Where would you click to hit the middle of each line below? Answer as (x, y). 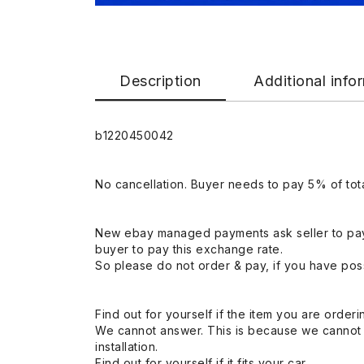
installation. (127, 346)
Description (160, 80)
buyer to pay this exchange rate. (189, 249)
